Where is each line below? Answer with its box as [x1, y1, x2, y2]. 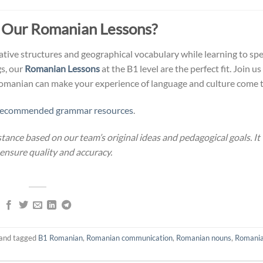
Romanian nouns [176, 232, 232, 242]
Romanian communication [86, 232, 173, 242]
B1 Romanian [38, 232, 83, 242]
